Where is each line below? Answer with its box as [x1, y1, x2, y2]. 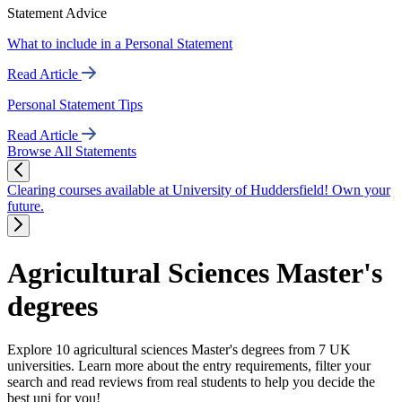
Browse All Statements [7, 144, 136, 160]
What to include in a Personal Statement [7, 36, 232, 52]
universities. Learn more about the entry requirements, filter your [7, 357, 371, 373]
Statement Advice [7, 5, 107, 22]
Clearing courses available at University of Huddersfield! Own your [7, 182, 390, 198]
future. [7, 198, 44, 214]
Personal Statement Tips [7, 97, 143, 113]
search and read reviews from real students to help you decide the [7, 373, 375, 389]
